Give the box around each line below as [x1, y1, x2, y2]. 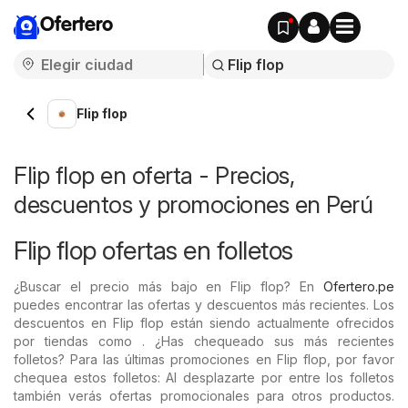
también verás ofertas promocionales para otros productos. [14, 388, 394, 403]
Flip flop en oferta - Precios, [14, 161, 294, 189]
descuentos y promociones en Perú [14, 190, 372, 219]
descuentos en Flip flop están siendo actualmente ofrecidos [14, 315, 394, 331]
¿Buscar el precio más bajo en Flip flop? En [14, 279, 323, 294]
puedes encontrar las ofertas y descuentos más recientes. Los [14, 297, 394, 312]
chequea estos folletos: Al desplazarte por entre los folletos [14, 370, 394, 385]
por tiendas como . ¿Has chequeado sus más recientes [14, 333, 394, 349]
